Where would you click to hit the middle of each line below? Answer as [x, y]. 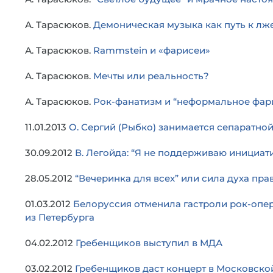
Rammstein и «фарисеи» [152, 50]
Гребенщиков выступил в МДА [149, 243]
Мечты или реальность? [151, 76]
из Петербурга [60, 217]
